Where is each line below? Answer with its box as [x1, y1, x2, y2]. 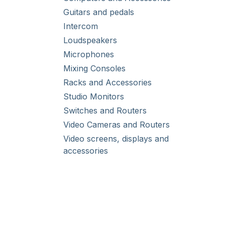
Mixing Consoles [63, 63, 126, 73]
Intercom [63, 21, 98, 31]
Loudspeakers [63, 35, 117, 45]
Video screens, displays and [63, 134, 169, 144]
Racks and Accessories [63, 77, 152, 87]
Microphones [63, 49, 114, 59]
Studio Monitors [63, 91, 124, 101]
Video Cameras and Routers [63, 120, 170, 130]
